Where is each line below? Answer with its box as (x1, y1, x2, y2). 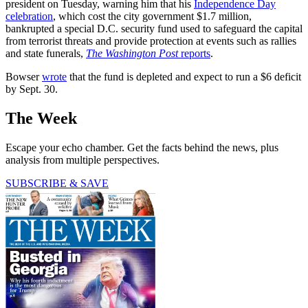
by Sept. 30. (5, 83, 58, 96)
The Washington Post (86, 47, 178, 60)
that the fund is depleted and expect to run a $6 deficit (67, 71, 301, 83)
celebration (5, 10, 53, 23)
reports (178, 47, 210, 60)
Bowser (5, 71, 42, 83)
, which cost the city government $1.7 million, (53, 10, 252, 23)
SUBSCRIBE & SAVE (5, 177, 109, 190)
